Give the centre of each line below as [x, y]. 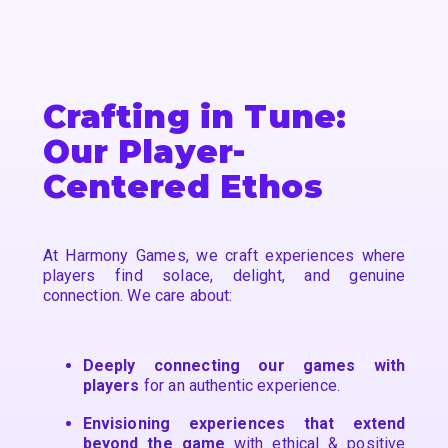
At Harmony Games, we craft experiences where [224, 256]
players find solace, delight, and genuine [224, 276]
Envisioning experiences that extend [244, 424]
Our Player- [144, 151]
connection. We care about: [137, 296]
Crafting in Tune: [194, 116]
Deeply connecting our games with [244, 366]
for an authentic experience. [239, 386]
